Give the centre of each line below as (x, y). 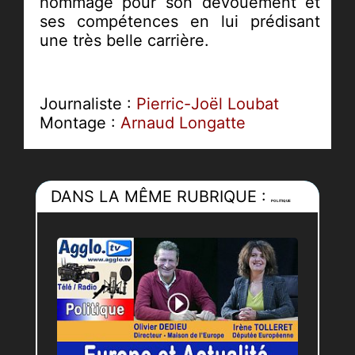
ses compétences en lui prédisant (180, 21)
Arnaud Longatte (183, 122)
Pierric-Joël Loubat (207, 103)
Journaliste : (88, 103)
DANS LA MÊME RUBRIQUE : (161, 196)
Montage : (80, 122)
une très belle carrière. (124, 40)
